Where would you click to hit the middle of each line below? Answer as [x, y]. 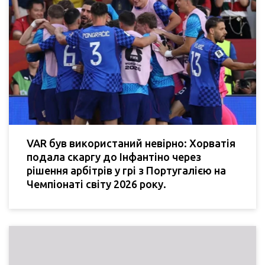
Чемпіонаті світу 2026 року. [96, 184]
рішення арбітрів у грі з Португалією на [126, 171]
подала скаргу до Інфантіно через [114, 157]
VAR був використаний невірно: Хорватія [131, 143]
